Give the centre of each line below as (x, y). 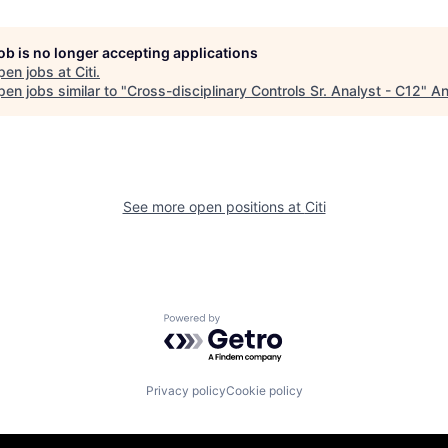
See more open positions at (213, 206)
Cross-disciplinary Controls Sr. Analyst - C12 (274, 90)
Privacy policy (185, 390)
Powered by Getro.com (251, 323)
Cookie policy (264, 390)
